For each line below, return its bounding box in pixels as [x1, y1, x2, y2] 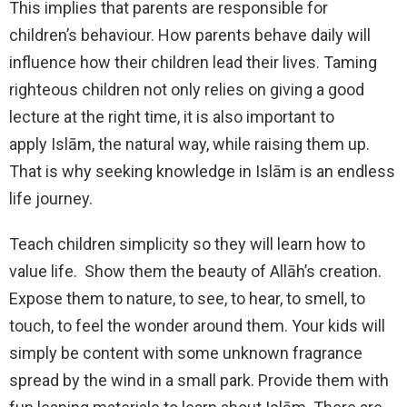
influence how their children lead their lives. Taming [9, 52, 377, 72]
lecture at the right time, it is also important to [9, 106, 334, 126]
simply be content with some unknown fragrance [9, 342, 362, 362]
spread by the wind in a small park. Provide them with [9, 370, 389, 390]
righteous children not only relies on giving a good [9, 79, 364, 99]
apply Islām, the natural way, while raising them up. [9, 134, 370, 154]
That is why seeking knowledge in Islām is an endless [9, 161, 395, 181]
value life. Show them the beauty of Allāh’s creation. [9, 261, 382, 281]
